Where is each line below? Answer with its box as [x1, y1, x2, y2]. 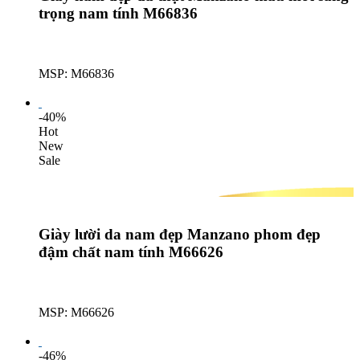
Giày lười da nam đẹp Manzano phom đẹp [39, 226, 321, 243]
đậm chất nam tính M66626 [39, 243, 223, 261]
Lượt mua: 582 [39, 320, 114, 334]
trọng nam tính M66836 [39, 5, 198, 22]
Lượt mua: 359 [39, 80, 114, 95]
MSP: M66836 [39, 66, 114, 80]
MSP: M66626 [39, 305, 114, 320]
